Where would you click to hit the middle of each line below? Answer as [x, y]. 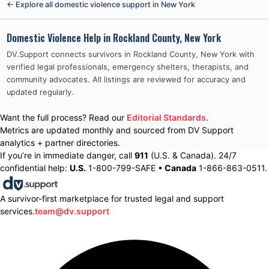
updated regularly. [40, 92]
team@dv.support [72, 211]
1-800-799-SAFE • [124, 168]
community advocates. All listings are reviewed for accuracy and [126, 79]
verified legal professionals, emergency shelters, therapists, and [127, 67]
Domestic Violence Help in [59, 38]
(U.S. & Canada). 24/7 [192, 155]
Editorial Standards [166, 117]
